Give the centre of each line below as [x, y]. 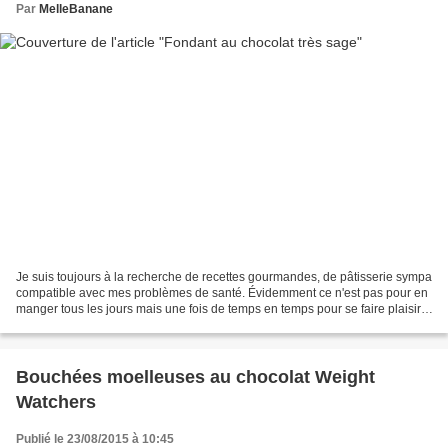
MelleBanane [76, 9]
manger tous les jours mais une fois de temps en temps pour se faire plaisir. [219, 308]
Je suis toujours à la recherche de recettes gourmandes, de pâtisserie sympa [224, 276]
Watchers [56, 401]
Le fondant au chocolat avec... [97, 324]
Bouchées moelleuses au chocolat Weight [195, 376]
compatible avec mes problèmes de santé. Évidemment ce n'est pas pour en [222, 292]
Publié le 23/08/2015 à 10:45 [95, 438]
